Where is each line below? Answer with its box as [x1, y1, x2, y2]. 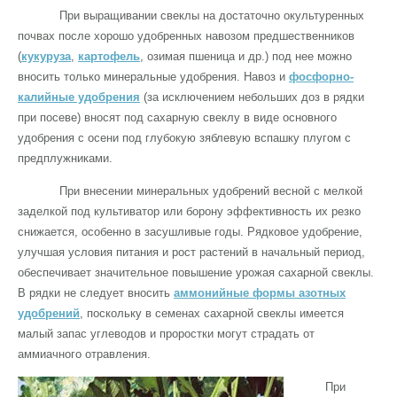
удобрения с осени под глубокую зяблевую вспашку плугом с [18, 130, 351, 144]
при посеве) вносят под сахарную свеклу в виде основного [18, 110, 337, 124]
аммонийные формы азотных [174, 285, 346, 300]
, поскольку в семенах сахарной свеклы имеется [80, 306, 344, 320]
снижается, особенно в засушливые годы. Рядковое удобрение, [18, 224, 362, 238]
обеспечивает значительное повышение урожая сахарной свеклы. [18, 265, 374, 279]
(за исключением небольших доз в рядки [140, 90, 364, 104]
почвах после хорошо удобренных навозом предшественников [18, 28, 354, 43]
